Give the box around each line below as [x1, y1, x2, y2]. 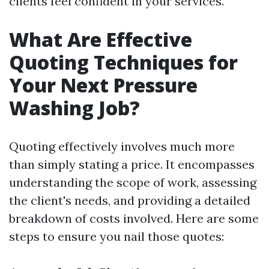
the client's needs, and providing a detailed [9, 193, 250, 208]
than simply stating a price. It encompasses [9, 157, 255, 172]
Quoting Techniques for [9, 49, 238, 75]
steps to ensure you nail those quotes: [9, 229, 224, 244]
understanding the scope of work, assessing [9, 175, 256, 190]
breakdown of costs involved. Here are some [9, 211, 259, 226]
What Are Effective [9, 26, 192, 52]
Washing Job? [9, 95, 140, 121]
